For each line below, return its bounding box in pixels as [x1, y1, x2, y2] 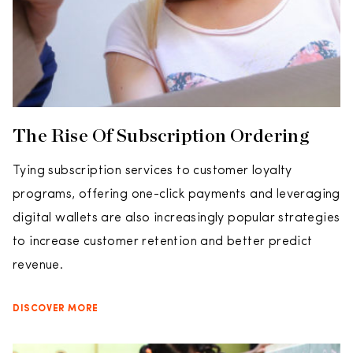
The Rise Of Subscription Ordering [13, 124, 310, 147]
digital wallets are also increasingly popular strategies [13, 212, 340, 225]
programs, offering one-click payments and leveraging [13, 188, 340, 201]
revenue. [13, 259, 64, 272]
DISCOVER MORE [13, 304, 98, 314]
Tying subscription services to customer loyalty [13, 165, 292, 177]
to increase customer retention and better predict [13, 236, 313, 248]
